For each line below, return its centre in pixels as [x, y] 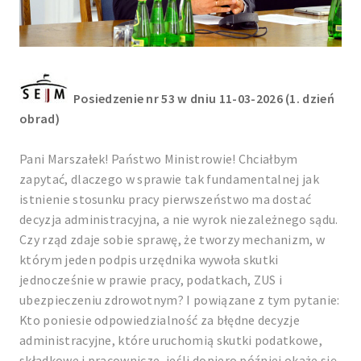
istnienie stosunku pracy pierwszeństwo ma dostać [166, 199]
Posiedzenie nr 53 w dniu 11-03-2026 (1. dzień [204, 98]
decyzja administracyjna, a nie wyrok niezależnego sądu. [179, 219]
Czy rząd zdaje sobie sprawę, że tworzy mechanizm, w [172, 239]
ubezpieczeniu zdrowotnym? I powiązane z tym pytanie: [180, 300]
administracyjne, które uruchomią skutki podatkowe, [171, 340]
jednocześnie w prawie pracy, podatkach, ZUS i [151, 280]
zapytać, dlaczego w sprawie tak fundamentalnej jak [170, 179]
